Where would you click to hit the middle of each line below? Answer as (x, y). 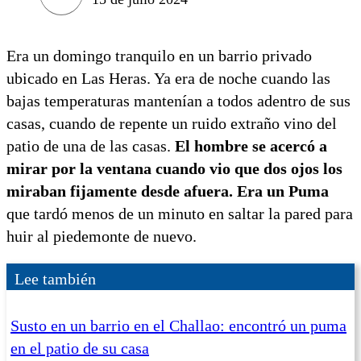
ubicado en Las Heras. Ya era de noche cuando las (168, 78)
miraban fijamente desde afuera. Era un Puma (168, 191)
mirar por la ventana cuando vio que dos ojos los (174, 168)
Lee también (55, 278)
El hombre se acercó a (249, 145)
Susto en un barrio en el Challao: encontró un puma (178, 325)
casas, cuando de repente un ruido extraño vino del (172, 123)
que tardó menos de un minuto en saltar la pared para (180, 213)
